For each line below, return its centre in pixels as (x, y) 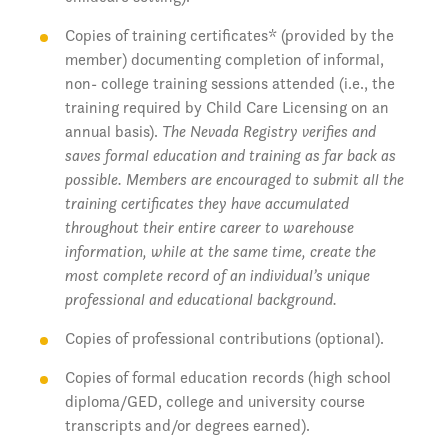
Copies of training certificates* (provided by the (229, 35)
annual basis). (113, 131)
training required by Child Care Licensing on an (227, 107)
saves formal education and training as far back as (230, 155)
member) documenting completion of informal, (224, 59)
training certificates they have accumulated (207, 203)
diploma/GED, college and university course (215, 401)
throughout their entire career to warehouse (209, 227)
